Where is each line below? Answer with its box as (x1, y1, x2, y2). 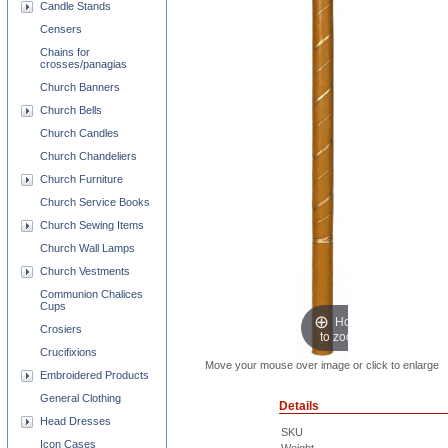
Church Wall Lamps (40, 242, 135, 254)
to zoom (319, 326, 363, 344)
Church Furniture (40, 173, 123, 185)
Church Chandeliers (40, 150, 137, 162)
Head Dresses (40, 415, 111, 427)
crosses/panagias (40, 58, 127, 70)
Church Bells (40, 104, 102, 116)
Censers (40, 23, 82, 35)
